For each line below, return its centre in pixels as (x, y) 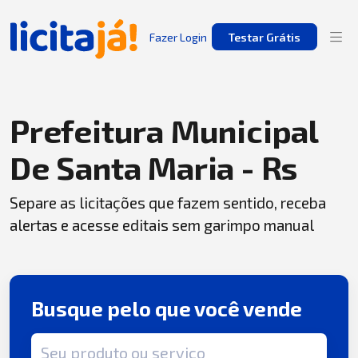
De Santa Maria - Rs (154, 167)
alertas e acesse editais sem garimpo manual (162, 225)
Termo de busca (76, 342)
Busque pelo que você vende (167, 309)
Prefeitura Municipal (164, 130)
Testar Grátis (264, 37)
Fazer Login (178, 37)
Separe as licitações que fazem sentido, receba (168, 203)
